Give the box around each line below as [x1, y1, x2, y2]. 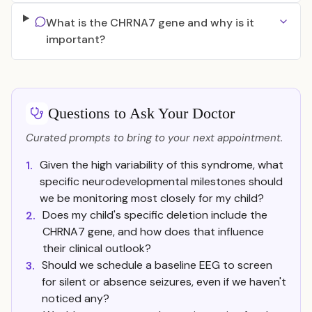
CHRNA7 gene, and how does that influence [42, 224, 264, 239]
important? [45, 32, 105, 47]
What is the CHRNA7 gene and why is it [45, 15, 254, 30]
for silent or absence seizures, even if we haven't [42, 274, 286, 289]
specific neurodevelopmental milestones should [40, 174, 283, 189]
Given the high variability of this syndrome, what [40, 157, 283, 172]
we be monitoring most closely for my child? [40, 191, 264, 205]
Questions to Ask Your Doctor [48, 104, 235, 122]
